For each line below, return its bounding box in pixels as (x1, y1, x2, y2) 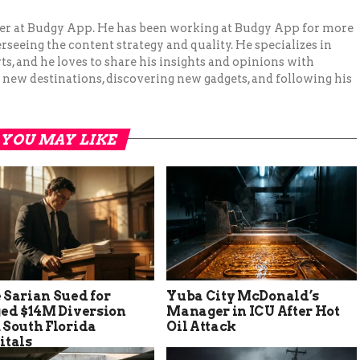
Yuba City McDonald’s (166, 288, 319, 304)
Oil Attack (166, 318, 237, 334)
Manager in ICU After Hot (166, 303, 340, 319)
